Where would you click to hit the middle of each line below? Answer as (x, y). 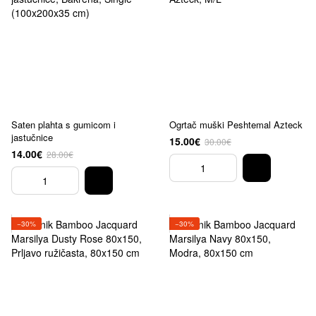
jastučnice (32, 137)
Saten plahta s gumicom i (63, 124)
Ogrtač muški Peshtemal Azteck (236, 124)
